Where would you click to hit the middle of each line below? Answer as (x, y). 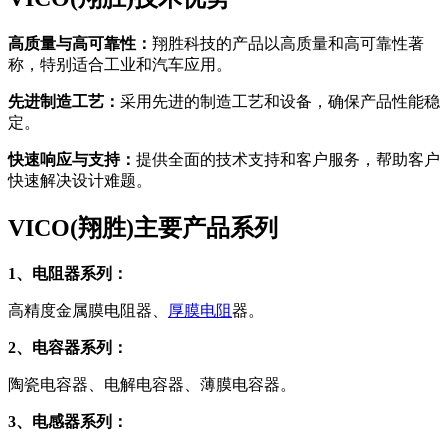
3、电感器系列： (68, 422)
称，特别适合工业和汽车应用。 (120, 65)
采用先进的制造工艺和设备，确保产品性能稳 (280, 102)
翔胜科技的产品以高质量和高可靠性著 (288, 44)
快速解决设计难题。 (80, 181)
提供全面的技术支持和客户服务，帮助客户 (288, 160)
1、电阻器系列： (68, 274)
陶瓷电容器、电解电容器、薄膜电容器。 (152, 385)
